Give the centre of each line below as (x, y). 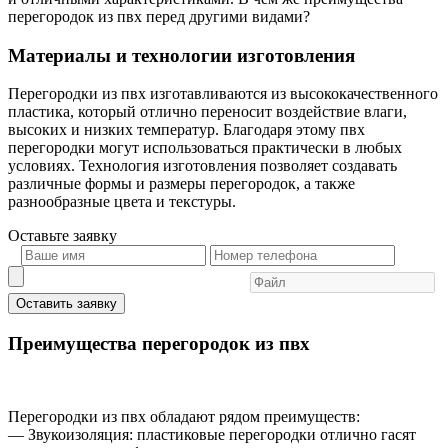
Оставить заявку (66, 304)
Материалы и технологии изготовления (181, 55)
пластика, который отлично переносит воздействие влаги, (207, 112)
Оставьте (40, 236)
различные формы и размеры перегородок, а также (181, 184)
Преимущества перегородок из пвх (159, 343)
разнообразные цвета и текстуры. (122, 202)
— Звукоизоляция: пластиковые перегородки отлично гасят (212, 434)
